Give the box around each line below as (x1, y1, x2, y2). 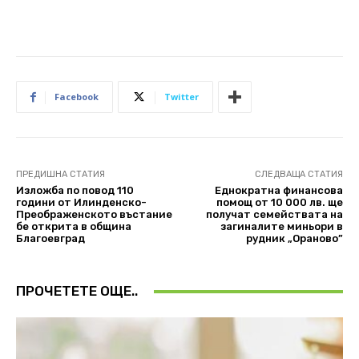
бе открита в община (16, 220, 131, 233)
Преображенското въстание (16, 208, 172, 221)
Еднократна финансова (214, 184, 343, 197)
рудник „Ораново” (245, 232, 343, 245)
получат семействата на (205, 208, 343, 221)
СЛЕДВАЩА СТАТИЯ (254, 169, 343, 180)
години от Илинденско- (16, 196, 147, 209)
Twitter (164, 91, 199, 103)
